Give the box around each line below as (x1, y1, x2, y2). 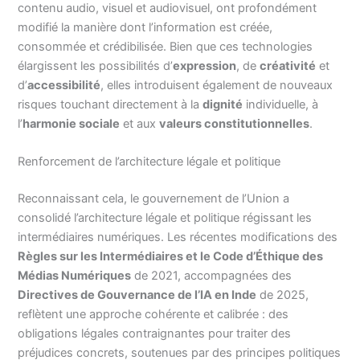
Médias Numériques (18, 268, 132, 284)
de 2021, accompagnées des (131, 268, 292, 284)
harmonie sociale (22, 116, 121, 131)
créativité (260, 58, 317, 73)
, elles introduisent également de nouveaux (100, 77, 333, 92)
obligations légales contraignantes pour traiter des (18, 326, 292, 342)
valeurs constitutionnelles (159, 116, 310, 131)
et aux (120, 116, 160, 131)
